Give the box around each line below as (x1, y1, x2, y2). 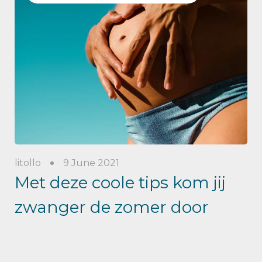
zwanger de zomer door (15, 197, 209, 217)
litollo (15, 157, 41, 168)
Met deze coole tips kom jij (15, 173, 226, 192)
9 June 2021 (63, 157, 119, 168)
